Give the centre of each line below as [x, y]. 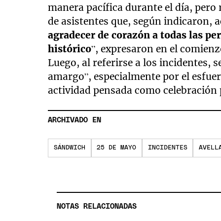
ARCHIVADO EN [75, 120]
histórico [70, 49]
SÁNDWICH [70, 148]
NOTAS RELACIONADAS [97, 206]
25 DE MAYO [117, 148]
